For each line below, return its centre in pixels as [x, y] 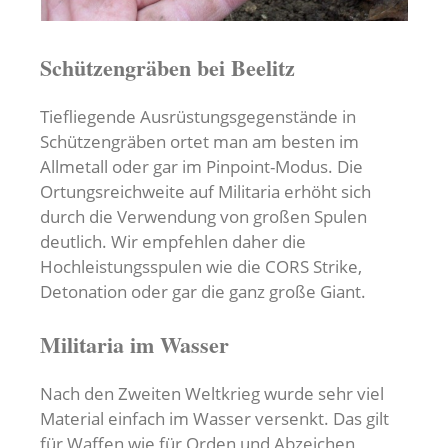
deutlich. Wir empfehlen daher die [173, 241]
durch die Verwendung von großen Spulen [203, 216]
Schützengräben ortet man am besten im [199, 141]
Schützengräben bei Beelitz [167, 67]
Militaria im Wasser [134, 344]
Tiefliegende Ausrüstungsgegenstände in [198, 116]
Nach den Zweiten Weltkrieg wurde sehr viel [212, 393]
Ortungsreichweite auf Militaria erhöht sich [205, 191]
